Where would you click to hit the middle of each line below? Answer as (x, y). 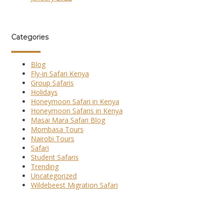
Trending (45, 167)
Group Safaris (52, 83)
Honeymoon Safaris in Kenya (77, 111)
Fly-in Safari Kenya (60, 74)
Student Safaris (55, 157)
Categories (30, 37)
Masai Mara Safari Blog (68, 120)
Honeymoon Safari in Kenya (75, 102)
